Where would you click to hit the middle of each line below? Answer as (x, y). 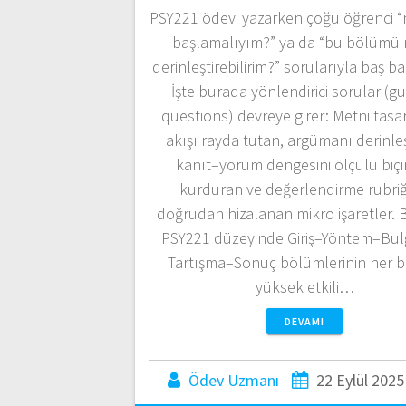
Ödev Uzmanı (233, 380)
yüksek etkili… (304, 286)
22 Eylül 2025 (360, 380)
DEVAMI (304, 321)
